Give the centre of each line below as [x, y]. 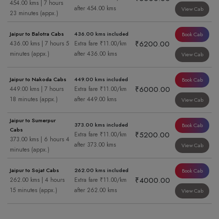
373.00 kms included [101, 125]
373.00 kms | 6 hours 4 [40, 140]
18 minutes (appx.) [34, 99]
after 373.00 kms [95, 145]
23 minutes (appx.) [34, 13]
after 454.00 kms [95, 9]
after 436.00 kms [96, 54]
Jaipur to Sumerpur [33, 120]
